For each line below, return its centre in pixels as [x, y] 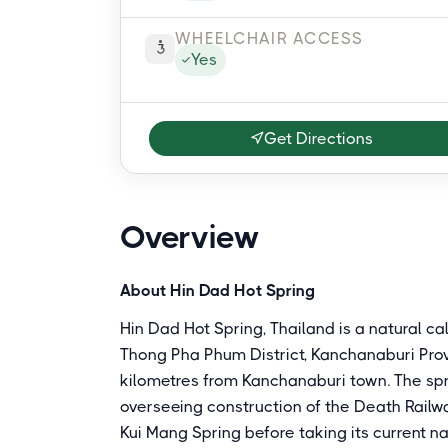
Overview [190, 237]
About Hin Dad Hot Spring [217, 290]
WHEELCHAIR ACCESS [269, 38]
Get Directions [319, 138]
